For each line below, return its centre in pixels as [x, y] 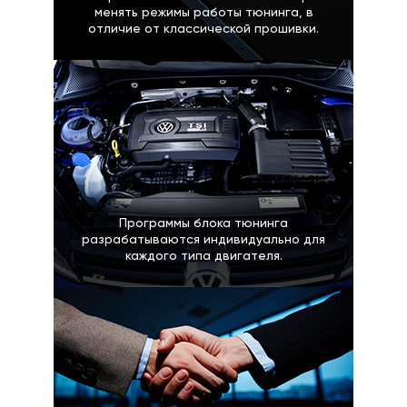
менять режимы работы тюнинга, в [203, 12]
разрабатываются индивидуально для [203, 239]
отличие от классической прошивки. [203, 29]
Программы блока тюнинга [203, 223]
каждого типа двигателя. [203, 256]
